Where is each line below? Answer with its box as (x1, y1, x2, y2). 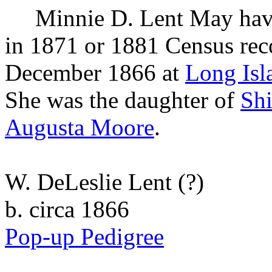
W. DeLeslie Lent (5, 169, 172, 195)
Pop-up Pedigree (5, 223, 164, 250)
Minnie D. (35, 5, 134, 31)
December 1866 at (5, 59, 185, 86)
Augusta (5, 114, 84, 140)
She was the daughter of (5, 87, 240, 113)
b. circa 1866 (5, 196, 129, 222)
